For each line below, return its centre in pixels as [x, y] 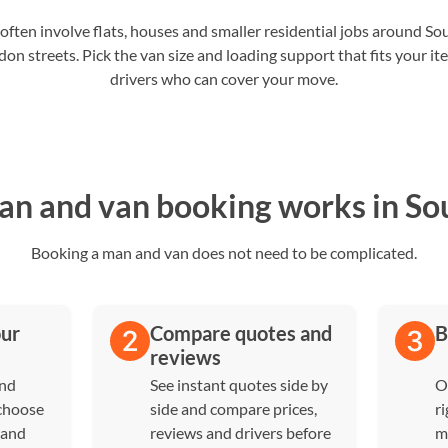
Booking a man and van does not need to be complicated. [224, 252]
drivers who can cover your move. [224, 78]
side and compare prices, [233, 408]
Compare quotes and [240, 333]
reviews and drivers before [240, 432]
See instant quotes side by [238, 384]
